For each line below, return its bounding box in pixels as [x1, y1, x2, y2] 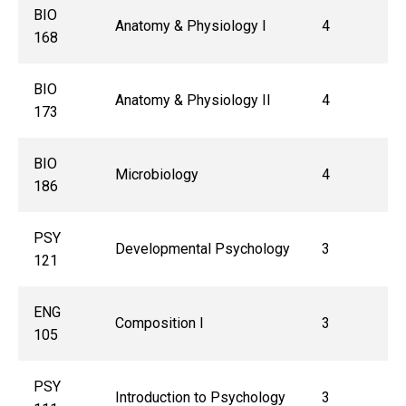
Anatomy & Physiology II [114, 92, 271, 110]
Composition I [114, 314, 204, 333]
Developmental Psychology [114, 240, 290, 258]
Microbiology [114, 166, 198, 184]
